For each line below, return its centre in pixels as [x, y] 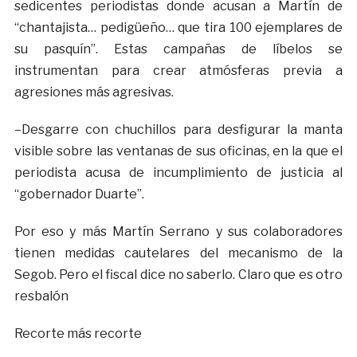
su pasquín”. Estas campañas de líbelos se [178, 49]
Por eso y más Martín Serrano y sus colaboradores [178, 232]
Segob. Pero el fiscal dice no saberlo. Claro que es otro [178, 275]
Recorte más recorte [78, 334]
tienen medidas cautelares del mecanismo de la [178, 253]
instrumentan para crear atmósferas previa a [178, 71]
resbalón [41, 296]
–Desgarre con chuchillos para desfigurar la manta [178, 130]
